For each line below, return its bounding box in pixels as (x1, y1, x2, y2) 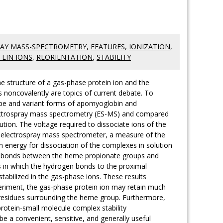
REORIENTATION (36, 52, 93, 62)
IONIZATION (129, 42, 170, 51)
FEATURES (91, 42, 125, 51)
